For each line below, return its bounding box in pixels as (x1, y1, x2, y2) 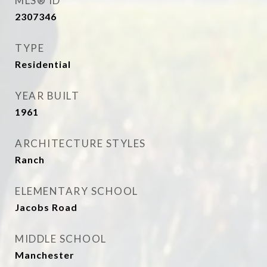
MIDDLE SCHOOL (15, 232, 107, 245)
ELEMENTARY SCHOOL (15, 185, 138, 197)
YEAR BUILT (15, 89, 79, 102)
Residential (15, 58, 71, 70)
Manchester (15, 249, 74, 260)
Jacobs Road (15, 201, 77, 213)
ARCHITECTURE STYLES (15, 137, 146, 150)
